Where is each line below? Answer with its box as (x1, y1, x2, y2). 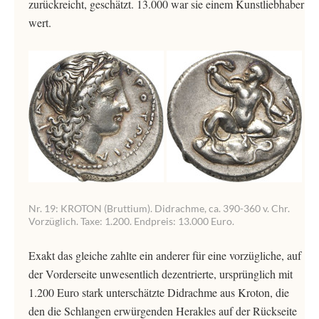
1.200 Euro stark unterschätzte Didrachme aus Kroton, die (28, 285, 289, 300)
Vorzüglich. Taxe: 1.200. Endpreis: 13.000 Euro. (28, 215, 234, 227)
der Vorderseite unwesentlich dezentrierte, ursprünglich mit (28, 266, 293, 281)
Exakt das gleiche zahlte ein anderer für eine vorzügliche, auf (28, 248, 301, 263)
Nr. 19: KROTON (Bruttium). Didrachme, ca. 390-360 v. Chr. (28, 202, 290, 214)
